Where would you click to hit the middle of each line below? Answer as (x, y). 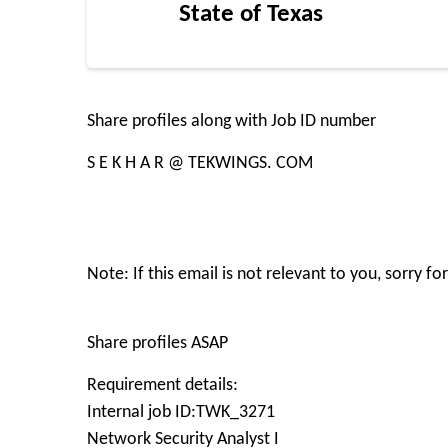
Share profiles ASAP (159, 343)
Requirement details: (162, 385)
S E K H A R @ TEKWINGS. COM (200, 163)
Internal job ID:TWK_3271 (181, 412)
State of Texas (251, 14)
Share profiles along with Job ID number (231, 121)
